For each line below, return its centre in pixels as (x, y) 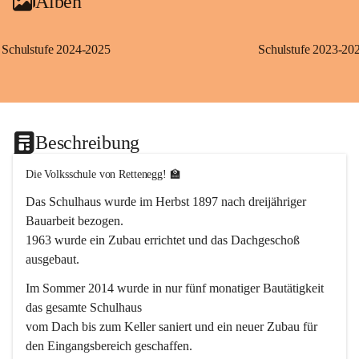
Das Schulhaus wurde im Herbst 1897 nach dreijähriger (167, 202)
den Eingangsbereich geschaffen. (109, 346)
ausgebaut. (52, 259)
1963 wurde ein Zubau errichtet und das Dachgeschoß (164, 240)
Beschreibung (88, 142)
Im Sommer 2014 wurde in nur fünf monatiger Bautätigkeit (176, 288)
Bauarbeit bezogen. (75, 221)
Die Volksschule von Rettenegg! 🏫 (103, 174)
